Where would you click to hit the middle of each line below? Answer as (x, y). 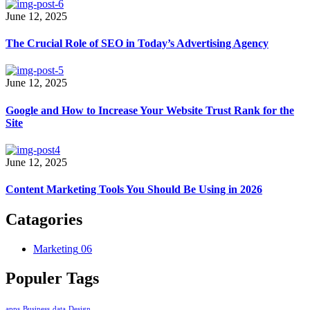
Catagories (44, 220)
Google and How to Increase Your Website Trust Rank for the (150, 110)
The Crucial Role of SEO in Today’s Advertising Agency (137, 43)
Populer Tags (52, 279)
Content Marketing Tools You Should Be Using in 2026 (134, 190)
